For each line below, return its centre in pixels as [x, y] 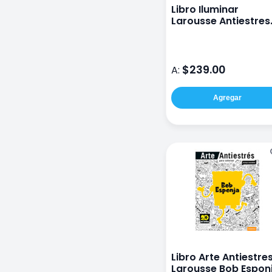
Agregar [227, 98]
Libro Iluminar [205, 10]
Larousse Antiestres [221, 21]
